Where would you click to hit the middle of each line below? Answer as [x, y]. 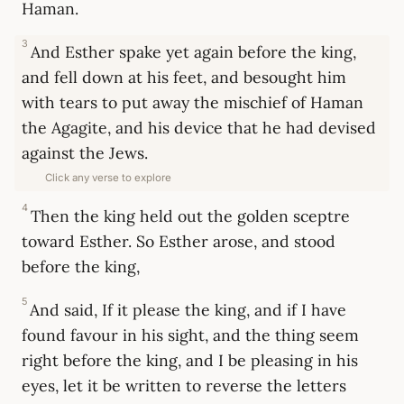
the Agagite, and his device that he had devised [199, 128]
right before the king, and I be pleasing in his [190, 361]
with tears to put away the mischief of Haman [193, 103]
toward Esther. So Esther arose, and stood [179, 242]
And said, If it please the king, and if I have [188, 310]
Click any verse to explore [108, 178]
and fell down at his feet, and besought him [184, 78]
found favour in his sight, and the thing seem [190, 335]
